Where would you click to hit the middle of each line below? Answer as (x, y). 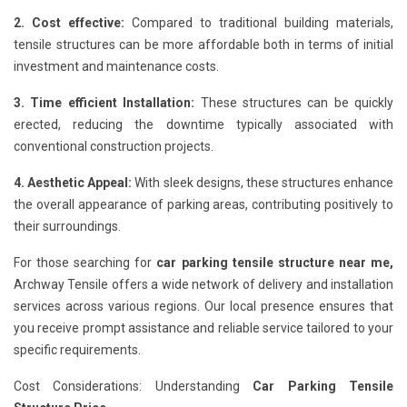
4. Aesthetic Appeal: (73, 183)
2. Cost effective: (69, 23)
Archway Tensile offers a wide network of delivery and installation (203, 285)
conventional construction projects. (114, 147)
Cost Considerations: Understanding (134, 387)
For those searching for (85, 263)
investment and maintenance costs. (116, 67)
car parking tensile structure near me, (275, 263)
